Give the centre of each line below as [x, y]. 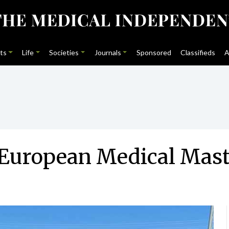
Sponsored [154, 52]
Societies [64, 52]
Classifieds [198, 52]
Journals [108, 52]
